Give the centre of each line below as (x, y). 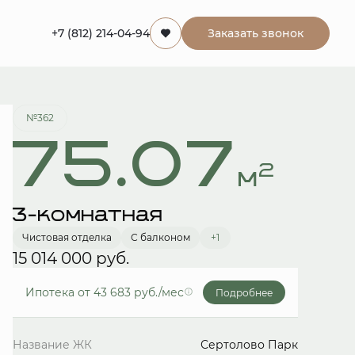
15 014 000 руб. (71, 258)
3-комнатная (88, 216)
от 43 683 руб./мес (131, 292)
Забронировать (259, 40)
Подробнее (244, 293)
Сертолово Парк (249, 345)
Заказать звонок (256, 33)
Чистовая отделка (67, 237)
